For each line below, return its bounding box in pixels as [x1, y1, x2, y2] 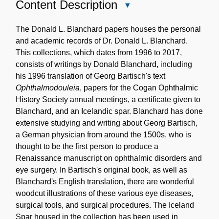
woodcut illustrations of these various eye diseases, [16, 189, 193, 197]
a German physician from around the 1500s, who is [16, 130, 191, 139]
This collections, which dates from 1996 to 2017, [16, 48, 182, 57]
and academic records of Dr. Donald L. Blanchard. [16, 36, 188, 45]
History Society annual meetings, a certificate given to [16, 95, 200, 104]
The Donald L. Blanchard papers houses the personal [16, 24, 201, 33]
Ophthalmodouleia [16, 83, 80, 92]
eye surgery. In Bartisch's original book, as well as [16, 165, 187, 174]
